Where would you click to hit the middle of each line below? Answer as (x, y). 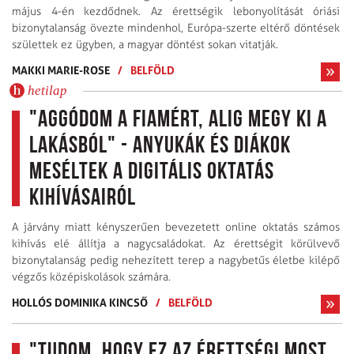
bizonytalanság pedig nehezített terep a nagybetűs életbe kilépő (176, 260)
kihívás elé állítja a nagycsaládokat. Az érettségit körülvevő (176, 243)
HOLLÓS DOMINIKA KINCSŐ (80, 302)
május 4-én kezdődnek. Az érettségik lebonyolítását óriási (176, 11)
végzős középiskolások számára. (91, 277)
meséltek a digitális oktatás (152, 172)
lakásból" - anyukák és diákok (160, 146)
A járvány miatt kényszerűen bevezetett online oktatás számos (176, 227)
